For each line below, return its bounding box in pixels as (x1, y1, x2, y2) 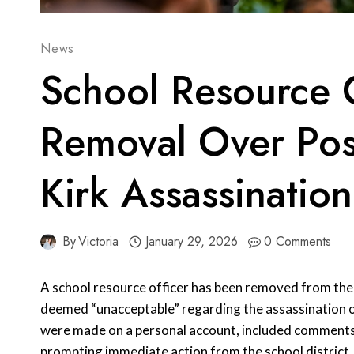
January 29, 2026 (145, 232, 238, 251)
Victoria (78, 232, 119, 251)
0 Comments (264, 232, 332, 251)
